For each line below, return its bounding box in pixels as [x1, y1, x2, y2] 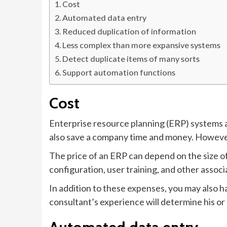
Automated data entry [62, 13, 147, 22]
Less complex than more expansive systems [62, 40, 221, 50]
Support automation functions [62, 67, 176, 77]
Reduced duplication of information [62, 26, 197, 36]
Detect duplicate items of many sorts [62, 54, 200, 63]
